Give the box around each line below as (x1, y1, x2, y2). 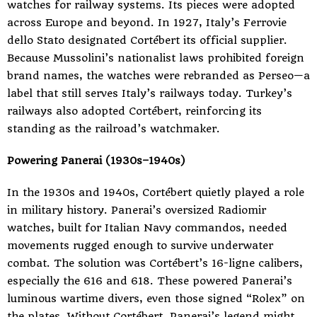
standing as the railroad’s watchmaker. (7, 122, 220, 135)
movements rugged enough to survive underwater (7, 239, 273, 252)
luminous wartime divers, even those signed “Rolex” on (7, 292, 305, 305)
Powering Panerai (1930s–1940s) (7, 154, 185, 167)
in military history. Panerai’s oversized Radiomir (7, 204, 266, 217)
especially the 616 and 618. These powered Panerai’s (7, 275, 292, 287)
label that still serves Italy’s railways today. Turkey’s (7, 87, 292, 100)
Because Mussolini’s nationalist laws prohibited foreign (7, 52, 304, 64)
